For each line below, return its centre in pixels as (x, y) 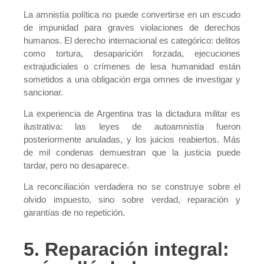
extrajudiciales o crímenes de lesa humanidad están (132, 66)
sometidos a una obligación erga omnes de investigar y (132, 79)
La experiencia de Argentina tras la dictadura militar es (132, 113)
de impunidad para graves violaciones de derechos (132, 27)
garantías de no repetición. (74, 213)
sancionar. (43, 92)
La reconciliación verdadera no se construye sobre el (132, 187)
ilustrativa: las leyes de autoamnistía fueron (132, 126)
